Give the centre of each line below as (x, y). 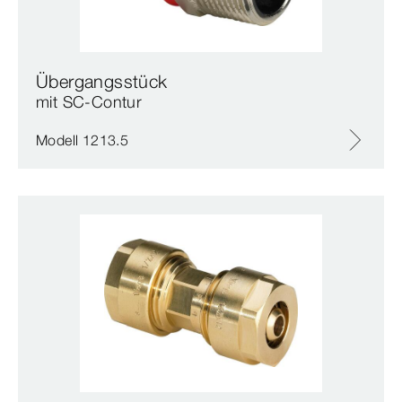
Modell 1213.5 (83, 140)
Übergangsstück (102, 81)
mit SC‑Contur (89, 101)
